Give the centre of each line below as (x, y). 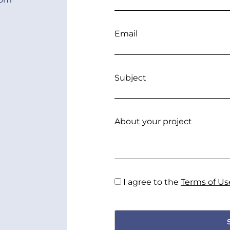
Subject (130, 78)
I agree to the (152, 182)
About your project (153, 122)
